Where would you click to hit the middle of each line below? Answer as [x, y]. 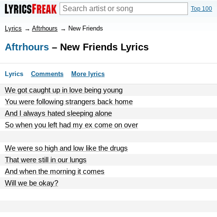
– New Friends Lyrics [99, 47]
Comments [47, 74]
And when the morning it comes [55, 171]
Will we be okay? [31, 183]
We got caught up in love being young [64, 90]
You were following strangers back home [69, 101]
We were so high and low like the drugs [66, 148]
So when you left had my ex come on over [71, 125]
